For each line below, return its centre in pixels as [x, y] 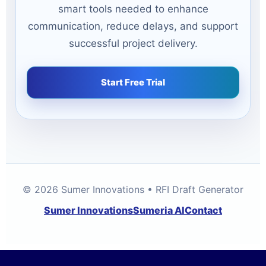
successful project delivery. [133, 43]
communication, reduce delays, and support [133, 26]
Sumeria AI [159, 210]
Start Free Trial [133, 82]
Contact [203, 210]
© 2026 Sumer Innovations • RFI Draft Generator [133, 189]
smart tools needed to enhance [133, 9]
